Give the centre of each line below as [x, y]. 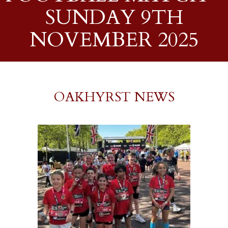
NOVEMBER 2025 [114, 40]
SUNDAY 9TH [114, 17]
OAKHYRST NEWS [114, 97]
